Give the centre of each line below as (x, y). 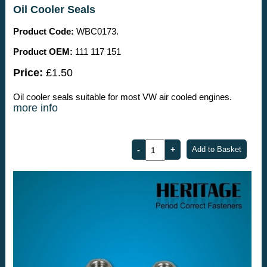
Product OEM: (43, 52)
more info (35, 108)
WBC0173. (96, 32)
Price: (28, 73)
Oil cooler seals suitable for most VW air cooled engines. (122, 97)
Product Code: (43, 32)
